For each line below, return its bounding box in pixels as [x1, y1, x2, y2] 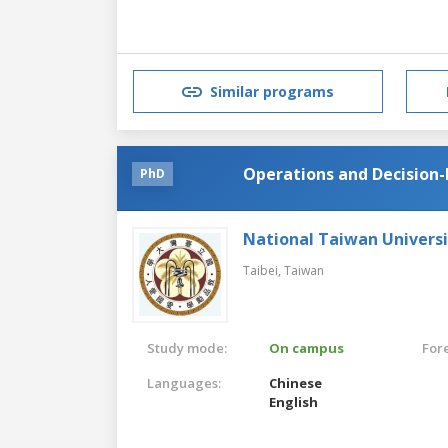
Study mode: [147, 338, 227, 357]
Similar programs [210, 82, 334, 102]
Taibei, [243, 261, 284, 279]
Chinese [269, 373, 323, 392]
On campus [269, 338, 345, 357]
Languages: [147, 373, 221, 392]
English [269, 392, 319, 411]
